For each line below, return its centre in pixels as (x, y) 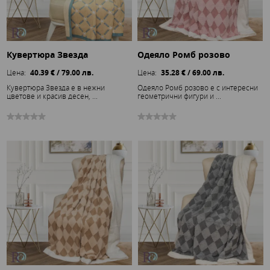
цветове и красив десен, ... (52, 96)
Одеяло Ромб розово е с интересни (198, 87)
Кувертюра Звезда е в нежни (56, 87)
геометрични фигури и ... (179, 96)
